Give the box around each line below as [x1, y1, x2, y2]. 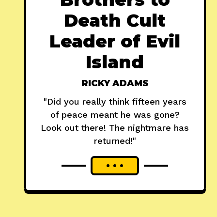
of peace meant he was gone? [50, 109, 180, 120]
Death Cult [64, 10, 166, 31]
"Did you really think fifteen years [43, 96, 186, 107]
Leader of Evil [49, 31, 181, 52]
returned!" [93, 136, 136, 146]
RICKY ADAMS [81, 78, 149, 89]
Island [86, 51, 144, 73]
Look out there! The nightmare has [41, 123, 189, 133]
